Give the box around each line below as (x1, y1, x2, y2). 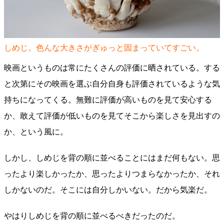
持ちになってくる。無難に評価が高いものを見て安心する (4, 95, 212, 104)
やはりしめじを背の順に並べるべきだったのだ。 (4, 211, 180, 220)
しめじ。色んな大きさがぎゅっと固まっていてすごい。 (4, 43, 204, 52)
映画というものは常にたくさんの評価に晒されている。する (4, 63, 220, 72)
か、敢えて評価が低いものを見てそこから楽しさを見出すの (4, 111, 220, 120)
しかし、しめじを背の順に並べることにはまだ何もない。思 (4, 153, 220, 162)
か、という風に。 (4, 127, 68, 136)
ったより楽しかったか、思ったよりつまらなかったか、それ (4, 169, 220, 178)
